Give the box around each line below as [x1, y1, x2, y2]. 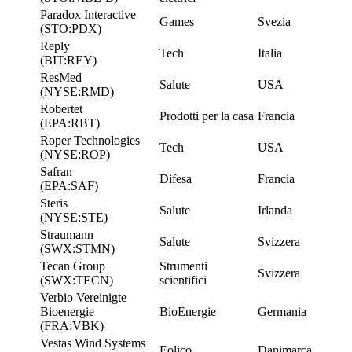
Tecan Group [40, 258, 105, 273]
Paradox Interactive [40, 7, 136, 21]
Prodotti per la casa [159, 108, 254, 123]
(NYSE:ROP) [40, 147, 110, 161]
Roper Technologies [40, 133, 140, 147]
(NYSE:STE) [40, 210, 108, 224]
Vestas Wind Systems [40, 335, 145, 350]
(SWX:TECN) [40, 273, 113, 287]
